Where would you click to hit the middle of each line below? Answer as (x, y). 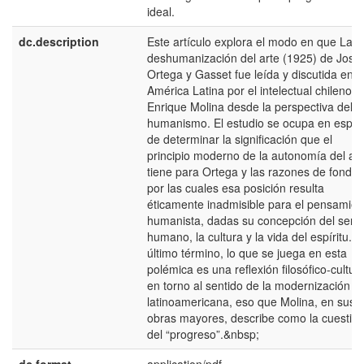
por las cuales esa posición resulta (236, 188)
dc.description (59, 41)
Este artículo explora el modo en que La (250, 41)
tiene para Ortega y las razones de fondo (253, 171)
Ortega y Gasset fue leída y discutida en (250, 74)
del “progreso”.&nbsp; (203, 334)
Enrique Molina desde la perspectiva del (250, 106)
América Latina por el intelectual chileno (249, 90)
